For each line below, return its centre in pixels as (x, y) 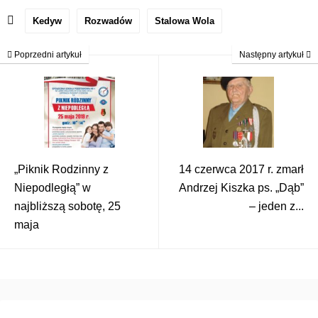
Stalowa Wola (185, 21)
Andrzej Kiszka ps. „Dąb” (241, 187)
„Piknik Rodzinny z (61, 169)
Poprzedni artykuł (47, 54)
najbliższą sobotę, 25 (67, 206)
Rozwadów (108, 21)
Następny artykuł (273, 54)
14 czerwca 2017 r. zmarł (241, 169)
